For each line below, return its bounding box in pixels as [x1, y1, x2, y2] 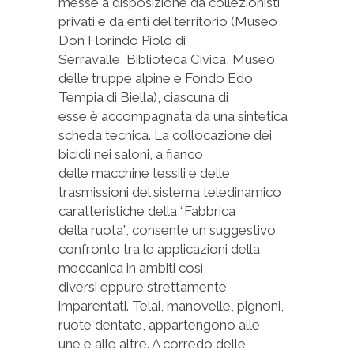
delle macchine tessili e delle [58, 165, 230, 181]
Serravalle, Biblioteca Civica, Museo [58, 51, 275, 67]
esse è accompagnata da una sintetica [58, 108, 288, 124]
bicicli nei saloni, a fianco [58, 146, 203, 162]
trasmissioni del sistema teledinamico [58, 184, 281, 200]
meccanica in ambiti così [58, 260, 203, 276]
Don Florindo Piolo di [58, 32, 186, 48]
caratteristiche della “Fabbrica [58, 203, 235, 219]
